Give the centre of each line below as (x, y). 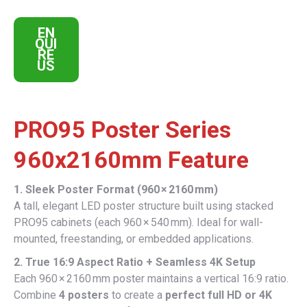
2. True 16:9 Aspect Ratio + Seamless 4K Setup (135, 262)
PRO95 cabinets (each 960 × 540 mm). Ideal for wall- (138, 222)
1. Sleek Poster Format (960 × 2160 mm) (116, 189)
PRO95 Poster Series (122, 129)
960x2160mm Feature (131, 159)
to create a (137, 295)
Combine (36, 295)
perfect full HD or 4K (219, 295)
